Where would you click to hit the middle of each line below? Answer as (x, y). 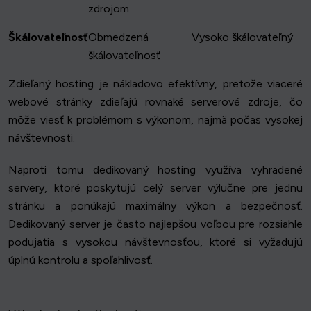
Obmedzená (118, 37)
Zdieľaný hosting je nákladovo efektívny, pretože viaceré (155, 84)
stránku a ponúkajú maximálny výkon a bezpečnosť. (155, 206)
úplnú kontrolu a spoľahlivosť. (81, 260)
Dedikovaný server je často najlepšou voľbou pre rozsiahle (155, 224)
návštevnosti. (42, 138)
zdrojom (109, 9)
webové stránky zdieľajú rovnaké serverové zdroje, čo (155, 102)
